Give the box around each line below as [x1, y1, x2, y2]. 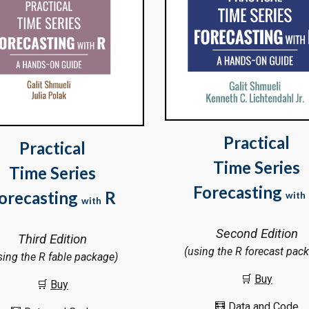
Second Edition [215, 226, 298, 242]
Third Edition [18, 232, 87, 248]
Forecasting [193, 182, 286, 203]
